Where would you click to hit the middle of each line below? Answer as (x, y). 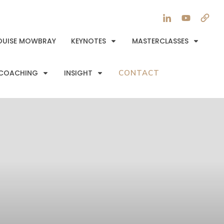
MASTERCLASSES (160, 41)
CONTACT (139, 73)
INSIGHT (78, 73)
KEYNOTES (89, 41)
